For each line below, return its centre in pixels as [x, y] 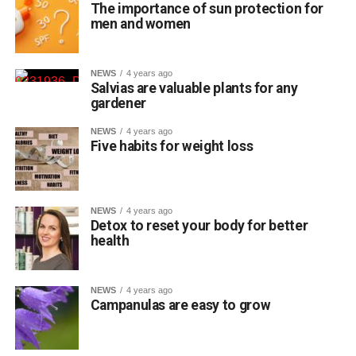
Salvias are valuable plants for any [194, 88]
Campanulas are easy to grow [180, 305]
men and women [141, 24]
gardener [118, 103]
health [110, 241]
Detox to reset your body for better [199, 226]
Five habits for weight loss [172, 146]
